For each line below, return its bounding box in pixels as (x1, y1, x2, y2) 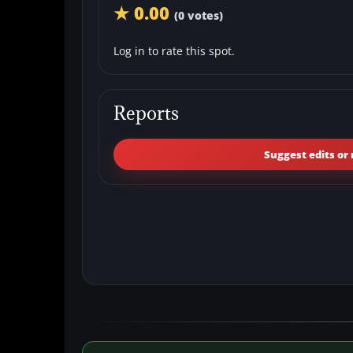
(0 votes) (174, 8, 223, 23)
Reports (113, 101, 179, 124)
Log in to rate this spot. (113, 43, 235, 58)
